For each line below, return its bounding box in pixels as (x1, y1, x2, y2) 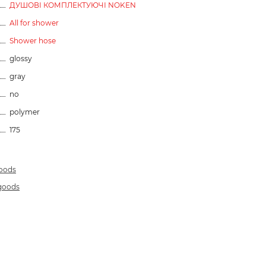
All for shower (9, 18, 59, 27)
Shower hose (9, 36, 56, 45)
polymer (9, 107, 40, 116)
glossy (9, 53, 32, 63)
